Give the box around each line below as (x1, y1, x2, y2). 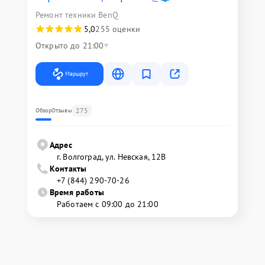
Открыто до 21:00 (35, 40, 104, 51)
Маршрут (65, 70, 88, 77)
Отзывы (51, 106, 72, 114)
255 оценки (95, 24, 140, 34)
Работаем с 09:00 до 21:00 (57, 199, 159, 209)
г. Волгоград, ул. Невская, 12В (57, 151, 166, 162)
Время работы (50, 187, 104, 198)
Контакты (50, 163, 87, 174)
